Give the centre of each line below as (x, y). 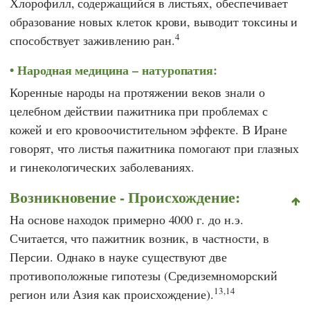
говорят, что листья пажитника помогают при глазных (155, 148)
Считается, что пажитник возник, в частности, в (139, 238)
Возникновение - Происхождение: (125, 197)
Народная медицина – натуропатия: (117, 70)
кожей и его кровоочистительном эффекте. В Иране (148, 130)
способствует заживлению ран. (92, 40)
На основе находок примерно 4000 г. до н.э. (127, 219)
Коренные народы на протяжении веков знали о (137, 92)
